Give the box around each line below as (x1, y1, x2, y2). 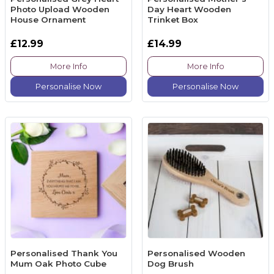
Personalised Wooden (147, 248, 245, 259)
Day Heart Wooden (147, 4, 231, 15)
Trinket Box (147, 15, 198, 25)
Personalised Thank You (10, 248, 117, 259)
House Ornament (10, 15, 86, 25)
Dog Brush (147, 259, 194, 269)
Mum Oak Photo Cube (10, 259, 106, 269)
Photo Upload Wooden (10, 4, 109, 15)
